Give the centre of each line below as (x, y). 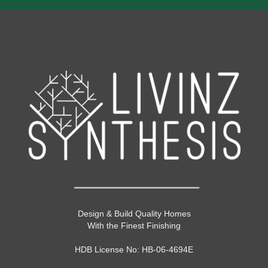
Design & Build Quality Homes (134, 213)
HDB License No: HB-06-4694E (134, 249)
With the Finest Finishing (134, 225)
